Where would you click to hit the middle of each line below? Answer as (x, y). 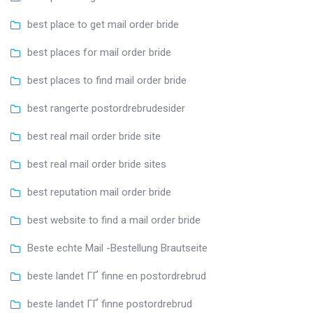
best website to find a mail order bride (114, 220)
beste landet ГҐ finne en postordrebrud (117, 276)
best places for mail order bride (99, 52)
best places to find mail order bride (107, 80)
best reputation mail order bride (99, 192)
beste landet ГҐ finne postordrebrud (110, 304)
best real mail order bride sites (97, 164)
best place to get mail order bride (103, 24)
